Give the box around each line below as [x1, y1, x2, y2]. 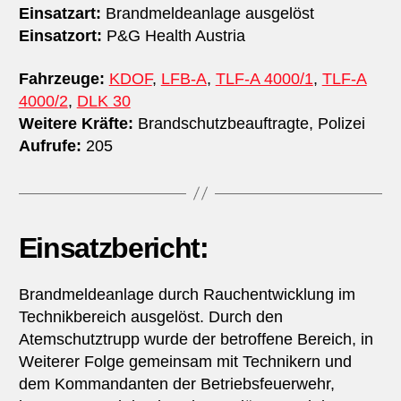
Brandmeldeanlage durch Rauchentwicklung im [18, 285, 355, 303]
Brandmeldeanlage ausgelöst [100, 4, 314, 23]
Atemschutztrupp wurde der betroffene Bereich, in [18, 329, 373, 348]
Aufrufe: [18, 136, 81, 155]
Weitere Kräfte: [18, 114, 133, 132]
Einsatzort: [18, 27, 102, 46]
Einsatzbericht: [18, 231, 209, 264]
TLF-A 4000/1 [215, 69, 313, 88]
